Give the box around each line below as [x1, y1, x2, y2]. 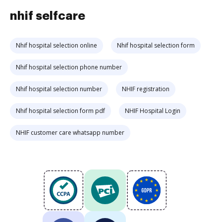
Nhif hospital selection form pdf [16, 107, 105, 115]
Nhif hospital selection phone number [16, 63, 122, 71]
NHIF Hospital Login [125, 107, 180, 115]
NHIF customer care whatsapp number [16, 128, 124, 137]
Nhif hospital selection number [16, 85, 102, 93]
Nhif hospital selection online [16, 41, 97, 50]
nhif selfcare [10, 10, 85, 22]
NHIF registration [122, 85, 169, 93]
